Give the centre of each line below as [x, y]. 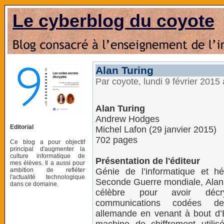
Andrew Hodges [127, 119]
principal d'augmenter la [47, 149]
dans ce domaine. [34, 184]
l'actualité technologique [47, 177]
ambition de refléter [47, 170]
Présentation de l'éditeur [148, 161]
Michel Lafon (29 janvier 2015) [156, 129]
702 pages [116, 140]
